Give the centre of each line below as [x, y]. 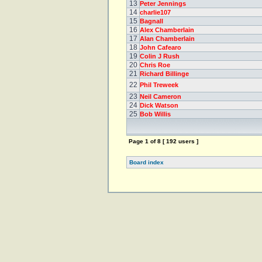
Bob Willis [155, 114]
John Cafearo [161, 47]
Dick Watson [159, 105]
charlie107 [155, 12]
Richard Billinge [164, 74]
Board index [146, 162]
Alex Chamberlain [167, 30]
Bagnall [151, 21]
